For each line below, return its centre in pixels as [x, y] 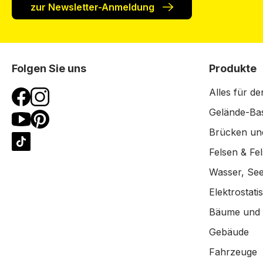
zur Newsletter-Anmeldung [94, 7]
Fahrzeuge [233, 252]
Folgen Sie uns [49, 69]
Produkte [233, 69]
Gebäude [229, 232]
